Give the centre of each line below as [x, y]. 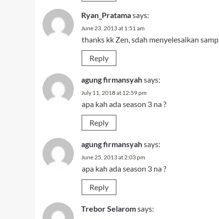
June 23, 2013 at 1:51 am [113, 28]
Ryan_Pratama [106, 15]
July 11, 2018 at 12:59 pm [114, 93]
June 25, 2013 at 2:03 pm [113, 157]
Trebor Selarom [109, 208]
